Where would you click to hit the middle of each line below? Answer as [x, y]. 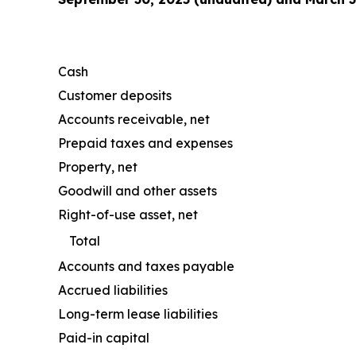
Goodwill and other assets [137, 191]
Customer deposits [115, 96]
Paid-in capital [104, 338]
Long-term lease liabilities [138, 314]
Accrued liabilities [113, 290]
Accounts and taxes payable [146, 267]
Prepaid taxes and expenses [145, 143]
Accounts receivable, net [134, 120]
